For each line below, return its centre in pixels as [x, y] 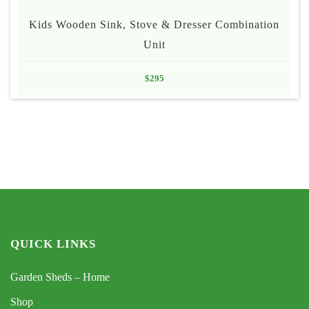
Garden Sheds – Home [60, 277]
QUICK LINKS [53, 244]
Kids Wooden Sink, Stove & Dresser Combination [154, 25]
